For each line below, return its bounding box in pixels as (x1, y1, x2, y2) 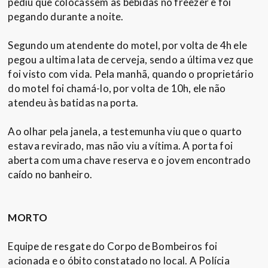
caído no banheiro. (8, 168, 93, 181)
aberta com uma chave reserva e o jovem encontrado (8, 154, 251, 167)
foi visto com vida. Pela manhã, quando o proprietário (8, 68, 254, 81)
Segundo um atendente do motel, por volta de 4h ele (8, 39, 248, 52)
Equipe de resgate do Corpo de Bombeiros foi (8, 240, 218, 253)
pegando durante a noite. (8, 10, 124, 23)
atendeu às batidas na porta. (8, 96, 139, 109)
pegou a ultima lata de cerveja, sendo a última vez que (8, 53, 254, 66)
